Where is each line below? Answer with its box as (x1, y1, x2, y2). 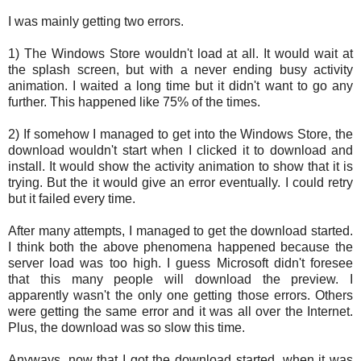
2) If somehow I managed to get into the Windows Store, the (8, 127, 353, 142)
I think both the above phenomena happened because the (8, 240, 353, 255)
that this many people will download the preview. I (8, 272, 353, 287)
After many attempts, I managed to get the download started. (8, 224, 353, 239)
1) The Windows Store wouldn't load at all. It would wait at (8, 47, 353, 61)
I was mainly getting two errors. (8, 15, 187, 29)
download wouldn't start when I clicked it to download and (8, 143, 353, 158)
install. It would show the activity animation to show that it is (8, 160, 353, 174)
